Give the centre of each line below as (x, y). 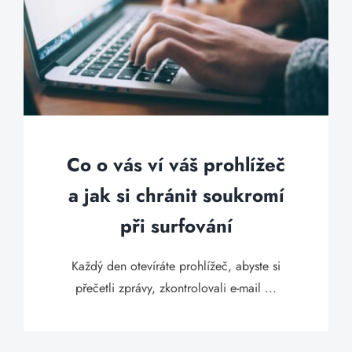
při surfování (176, 226)
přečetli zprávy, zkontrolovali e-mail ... (176, 288)
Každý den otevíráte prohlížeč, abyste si (176, 266)
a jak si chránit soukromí (176, 195)
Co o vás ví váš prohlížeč (176, 165)
